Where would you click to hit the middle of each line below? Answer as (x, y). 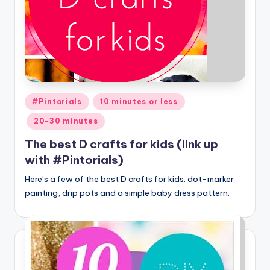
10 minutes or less (139, 102)
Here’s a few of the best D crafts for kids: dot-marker (129, 179)
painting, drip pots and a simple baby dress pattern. (127, 193)
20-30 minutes (66, 121)
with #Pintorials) (74, 159)
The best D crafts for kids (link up (121, 144)
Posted (38, 100)
